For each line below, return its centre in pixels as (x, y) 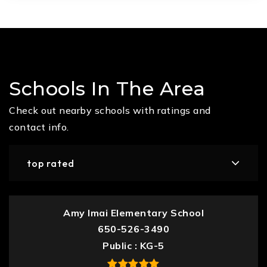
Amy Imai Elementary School (133, 213)
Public (119, 246)
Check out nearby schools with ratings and (110, 110)
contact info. (39, 127)
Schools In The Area (107, 89)
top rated (51, 163)
